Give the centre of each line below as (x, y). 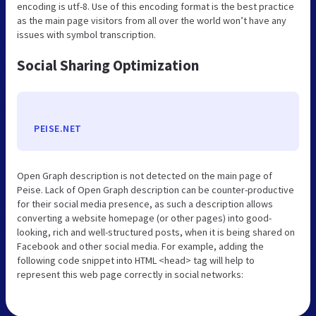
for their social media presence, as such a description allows (145, 203)
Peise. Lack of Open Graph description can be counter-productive (156, 189)
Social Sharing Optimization (108, 65)
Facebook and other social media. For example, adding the (140, 246)
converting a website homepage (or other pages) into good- (144, 218)
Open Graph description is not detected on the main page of (145, 175)
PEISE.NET (58, 128)
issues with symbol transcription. (86, 34)
